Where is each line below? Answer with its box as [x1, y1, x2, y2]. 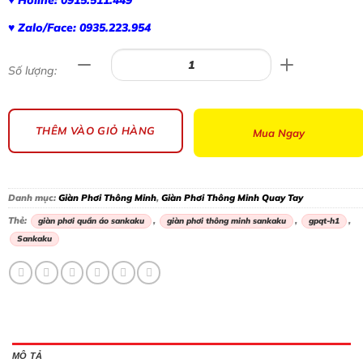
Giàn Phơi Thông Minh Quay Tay [161, 192, 303, 203]
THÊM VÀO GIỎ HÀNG [35, 124, 156, 137]
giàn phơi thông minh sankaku [167, 216, 286, 226]
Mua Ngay [253, 126, 305, 139]
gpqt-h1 [309, 216, 340, 226]
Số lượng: [8, 63, 57, 78]
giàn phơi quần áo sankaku [38, 216, 144, 226]
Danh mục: [8, 192, 58, 203]
